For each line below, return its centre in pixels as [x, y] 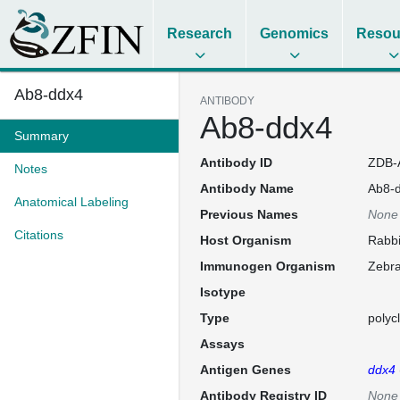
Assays [222, 344]
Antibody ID [236, 162]
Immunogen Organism [267, 266]
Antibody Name [247, 188]
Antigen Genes [246, 370]
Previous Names [249, 214]
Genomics [295, 33]
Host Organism [246, 240]
